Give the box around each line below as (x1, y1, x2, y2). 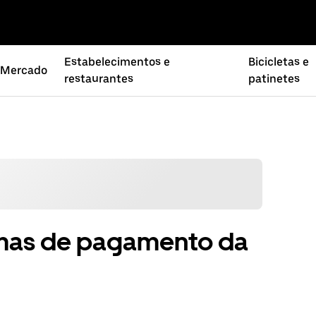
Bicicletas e (248, 55, 309, 68)
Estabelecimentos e (64, 55, 171, 68)
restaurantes (64, 72, 134, 85)
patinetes (248, 72, 300, 85)
